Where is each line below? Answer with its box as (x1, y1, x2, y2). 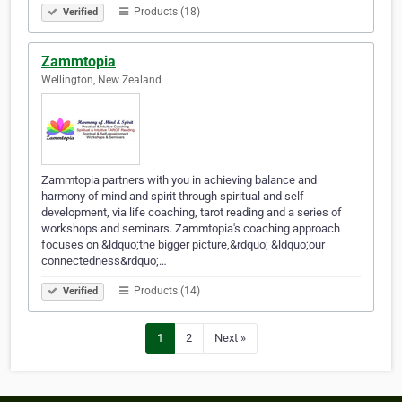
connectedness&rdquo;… (41, 254, 167, 268)
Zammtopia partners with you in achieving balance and (41, 173, 317, 188)
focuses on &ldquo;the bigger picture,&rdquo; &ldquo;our (41, 238, 325, 252)
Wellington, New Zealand (41, 74, 162, 87)
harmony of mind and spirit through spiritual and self (41, 189, 304, 204)
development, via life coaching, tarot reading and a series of (41, 205, 342, 220)
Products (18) (131, 5, 200, 19)
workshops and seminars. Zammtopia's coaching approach (41, 222, 340, 236)
